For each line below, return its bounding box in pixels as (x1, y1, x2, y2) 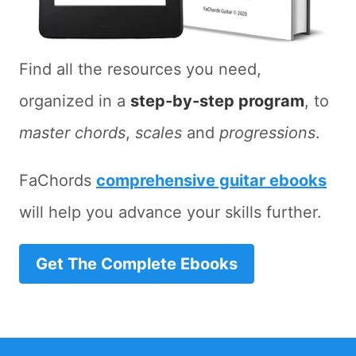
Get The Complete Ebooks (36, 254, 238, 274)
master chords (19, 123, 126, 143)
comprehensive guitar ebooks (96, 171, 327, 191)
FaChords (19, 171, 96, 191)
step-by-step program (130, 91, 304, 111)
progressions (219, 123, 315, 143)
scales (135, 123, 182, 143)
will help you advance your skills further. (19, 203, 322, 222)
